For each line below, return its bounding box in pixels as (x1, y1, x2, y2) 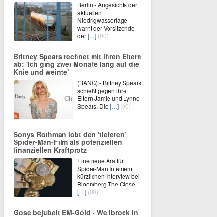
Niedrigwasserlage (77, 16, 127, 24)
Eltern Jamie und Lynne (77, 94, 139, 102)
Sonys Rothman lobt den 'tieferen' (14, 129, 126, 139)
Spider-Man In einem (77, 164, 132, 172)
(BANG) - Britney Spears (77, 78, 141, 87)
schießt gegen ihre (77, 86, 126, 94)
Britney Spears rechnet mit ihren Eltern (14, 51, 141, 61)
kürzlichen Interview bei (77, 172, 139, 180)
